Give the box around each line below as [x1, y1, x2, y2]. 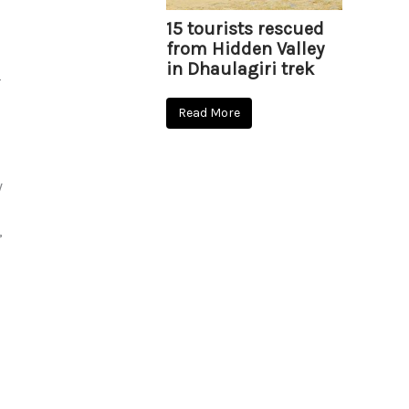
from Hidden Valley [165, 38, 324, 59]
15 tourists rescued [165, 18, 324, 39]
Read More [177, 105, 240, 121]
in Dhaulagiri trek [165, 58, 314, 79]
